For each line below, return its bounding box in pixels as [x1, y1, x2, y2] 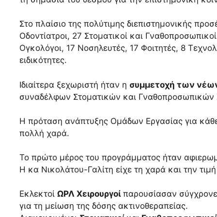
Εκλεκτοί [19, 189, 57, 199]
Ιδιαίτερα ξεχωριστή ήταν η [19, 79, 129, 90]
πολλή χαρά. [19, 128, 69, 139]
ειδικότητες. [19, 55, 67, 65]
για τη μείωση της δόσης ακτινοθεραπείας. [19, 201, 188, 211]
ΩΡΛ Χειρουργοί [57, 189, 121, 199]
